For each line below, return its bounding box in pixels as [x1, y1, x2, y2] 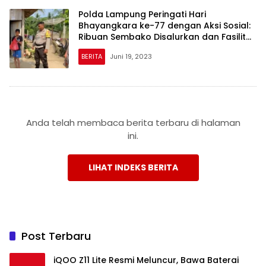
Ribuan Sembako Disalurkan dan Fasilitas [78, 31, 256, 43]
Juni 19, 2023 [110, 52, 152, 62]
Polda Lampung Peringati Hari [78, 8, 206, 21]
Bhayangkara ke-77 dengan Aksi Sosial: [78, 20, 251, 32]
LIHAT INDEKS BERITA [88, 161, 178, 173]
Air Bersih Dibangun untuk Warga [78, 42, 221, 55]
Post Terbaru [21, 228, 91, 243]
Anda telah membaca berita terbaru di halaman [26, 116, 240, 129]
